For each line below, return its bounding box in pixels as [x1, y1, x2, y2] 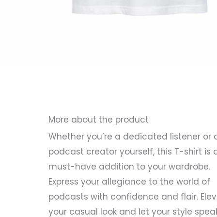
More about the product [48, 114, 149, 126]
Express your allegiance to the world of [48, 176, 210, 188]
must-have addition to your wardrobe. [48, 161, 210, 173]
